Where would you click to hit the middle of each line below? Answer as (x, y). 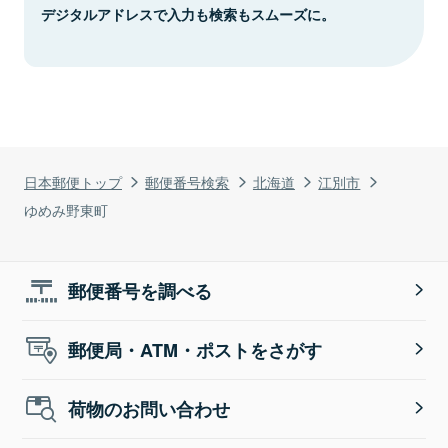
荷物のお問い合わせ (149, 408)
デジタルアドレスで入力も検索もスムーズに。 (188, 13)
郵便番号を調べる (140, 290)
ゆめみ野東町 (66, 209)
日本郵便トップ (73, 181)
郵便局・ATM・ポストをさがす (195, 349)
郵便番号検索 (187, 181)
